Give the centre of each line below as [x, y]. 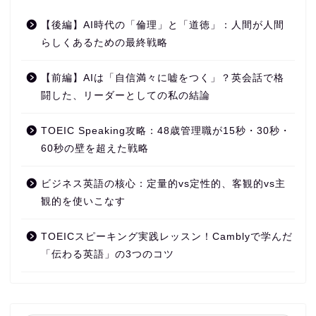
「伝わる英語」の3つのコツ [108, 255]
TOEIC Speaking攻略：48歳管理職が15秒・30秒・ [166, 131]
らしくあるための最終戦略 [104, 43]
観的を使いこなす [83, 202]
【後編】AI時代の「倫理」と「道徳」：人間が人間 [163, 25]
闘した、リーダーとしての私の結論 [126, 96]
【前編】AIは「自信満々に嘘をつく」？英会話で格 [163, 78]
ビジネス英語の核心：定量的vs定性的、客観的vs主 [163, 184]
